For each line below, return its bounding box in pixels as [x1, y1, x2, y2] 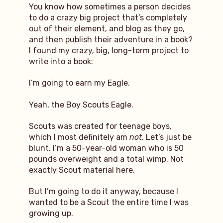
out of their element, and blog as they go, [28, 23, 185, 33]
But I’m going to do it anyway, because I [28, 187, 178, 197]
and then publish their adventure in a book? [28, 34, 193, 44]
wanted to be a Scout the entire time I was [28, 198, 189, 208]
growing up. [28, 209, 73, 219]
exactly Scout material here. [28, 165, 135, 175]
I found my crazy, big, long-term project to [28, 45, 189, 55]
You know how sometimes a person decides [28, 1, 191, 11]
